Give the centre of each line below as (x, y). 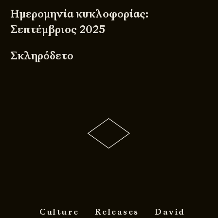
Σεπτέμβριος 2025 (58, 29)
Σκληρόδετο (42, 55)
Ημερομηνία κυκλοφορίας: (80, 14)
